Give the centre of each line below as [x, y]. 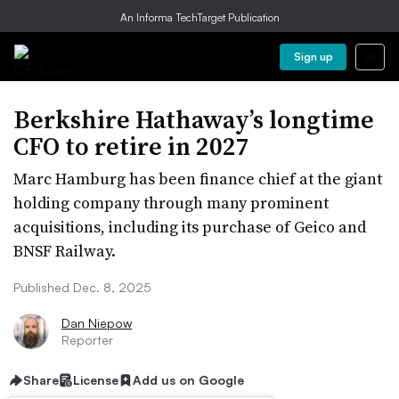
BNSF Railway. [65, 251]
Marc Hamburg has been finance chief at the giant [198, 179]
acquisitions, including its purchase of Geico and [190, 227]
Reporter [87, 340]
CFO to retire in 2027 [131, 146]
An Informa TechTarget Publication [199, 17]
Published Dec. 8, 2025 [82, 287]
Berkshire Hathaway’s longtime [194, 119]
